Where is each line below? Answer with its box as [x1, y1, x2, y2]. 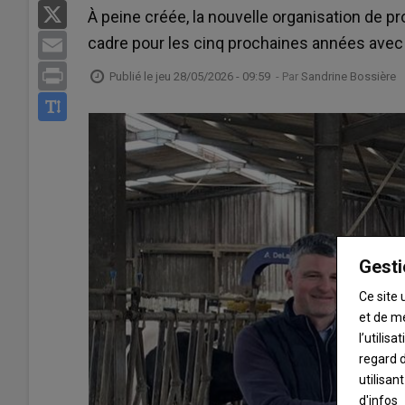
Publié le [109, 69, 155, 83]
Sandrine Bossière [301, 69, 396, 83]
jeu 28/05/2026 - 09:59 [155, 69, 270, 83]
